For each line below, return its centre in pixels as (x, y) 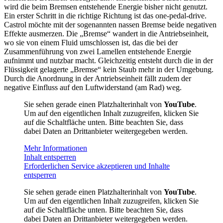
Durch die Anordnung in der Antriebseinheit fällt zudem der (98, 78)
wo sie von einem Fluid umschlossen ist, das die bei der (91, 42)
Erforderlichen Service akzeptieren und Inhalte (97, 166)
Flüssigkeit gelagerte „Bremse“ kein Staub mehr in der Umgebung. (109, 69)
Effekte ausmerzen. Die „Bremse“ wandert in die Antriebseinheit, (106, 33)
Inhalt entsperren (50, 157)
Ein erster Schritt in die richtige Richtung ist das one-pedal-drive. (105, 15)
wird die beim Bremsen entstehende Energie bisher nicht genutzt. (106, 6)
